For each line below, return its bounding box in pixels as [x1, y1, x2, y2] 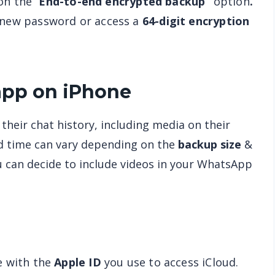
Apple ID [54, 255, 101, 269]
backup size [178, 137, 241, 152]
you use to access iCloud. [101, 255, 239, 269]
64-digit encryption [142, 14, 250, 28]
